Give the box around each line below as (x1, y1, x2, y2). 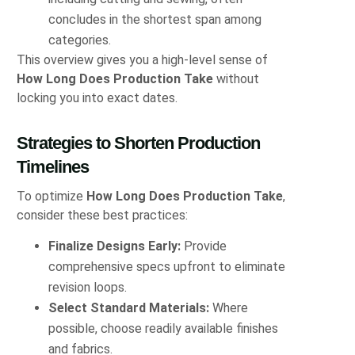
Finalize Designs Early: (48, 239, 181, 254)
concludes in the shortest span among (48, 11, 262, 27)
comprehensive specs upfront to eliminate (48, 259, 286, 275)
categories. (48, 32, 112, 48)
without (213, 71, 260, 86)
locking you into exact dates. (17, 90, 178, 105)
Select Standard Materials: (48, 300, 210, 316)
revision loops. (48, 280, 128, 296)
